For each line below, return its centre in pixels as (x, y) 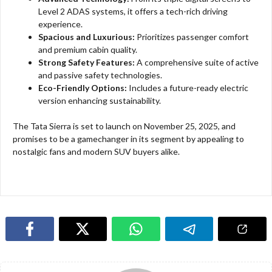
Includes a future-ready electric (188, 88)
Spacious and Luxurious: (87, 37)
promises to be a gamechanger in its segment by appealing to (128, 139)
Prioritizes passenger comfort (192, 37)
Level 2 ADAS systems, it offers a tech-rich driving (133, 12)
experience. (60, 24)
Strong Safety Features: (87, 63)
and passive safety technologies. (100, 75)
